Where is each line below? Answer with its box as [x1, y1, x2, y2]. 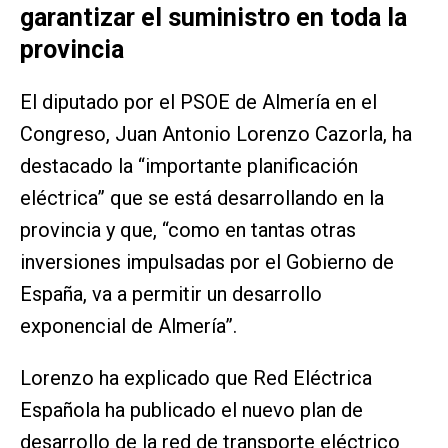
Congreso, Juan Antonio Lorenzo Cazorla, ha [20, 122, 412, 147]
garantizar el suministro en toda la [20, 3, 407, 33]
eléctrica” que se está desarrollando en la [20, 186, 384, 211]
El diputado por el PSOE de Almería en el [20, 90, 377, 115]
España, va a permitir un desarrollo [20, 282, 322, 307]
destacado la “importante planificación [20, 154, 358, 179]
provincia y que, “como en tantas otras [20, 218, 356, 243]
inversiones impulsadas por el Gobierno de [20, 250, 394, 275]
